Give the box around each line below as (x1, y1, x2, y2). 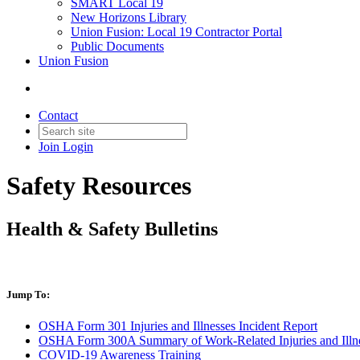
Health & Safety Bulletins (6, 218, 218, 239)
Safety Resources (6, 171, 191, 201)
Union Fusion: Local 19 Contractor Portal (71, 25, 282, 39)
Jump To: (6, 288, 50, 301)
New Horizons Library (71, 10, 186, 24)
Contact (39, 108, 78, 122)
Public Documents (71, 39, 164, 53)
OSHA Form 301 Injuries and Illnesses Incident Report (39, 319, 317, 333)
